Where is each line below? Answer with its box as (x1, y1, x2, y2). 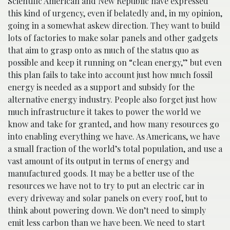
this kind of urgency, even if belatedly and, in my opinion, (8, 8, 222, 18)
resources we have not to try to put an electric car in (8, 180, 204, 191)
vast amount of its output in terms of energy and (8, 156, 189, 166)
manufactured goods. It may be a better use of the (8, 168, 194, 179)
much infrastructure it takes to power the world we (8, 106, 201, 117)
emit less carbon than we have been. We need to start (8, 217, 205, 228)
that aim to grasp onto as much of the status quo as (8, 45, 199, 55)
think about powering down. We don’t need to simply (8, 205, 206, 216)
